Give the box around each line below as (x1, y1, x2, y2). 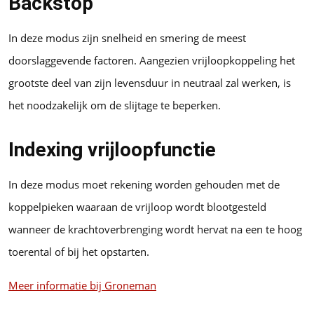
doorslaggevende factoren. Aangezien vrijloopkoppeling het (8, 53, 295, 67)
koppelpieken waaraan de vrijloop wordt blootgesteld (8, 199, 266, 214)
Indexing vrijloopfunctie (8, 137, 216, 161)
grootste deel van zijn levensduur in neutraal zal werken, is (8, 75, 291, 90)
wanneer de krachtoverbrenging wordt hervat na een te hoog (8, 221, 302, 236)
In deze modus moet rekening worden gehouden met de (8, 177, 280, 191)
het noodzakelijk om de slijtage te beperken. (8, 97, 221, 112)
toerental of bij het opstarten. (8, 244, 149, 259)
